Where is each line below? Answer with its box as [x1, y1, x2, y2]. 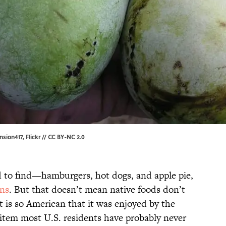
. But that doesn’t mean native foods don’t [9, 183, 185, 197]
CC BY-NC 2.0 [48, 132, 85, 142]
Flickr [26, 132, 40, 142]
